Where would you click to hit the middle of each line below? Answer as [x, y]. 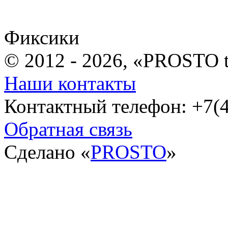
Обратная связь [68, 129]
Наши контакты [70, 83]
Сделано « [47, 152]
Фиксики [44, 37]
